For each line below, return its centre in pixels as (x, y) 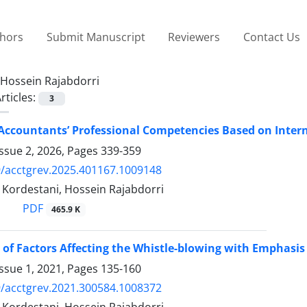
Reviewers (194, 37)
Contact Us (271, 37)
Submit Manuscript (96, 37)
